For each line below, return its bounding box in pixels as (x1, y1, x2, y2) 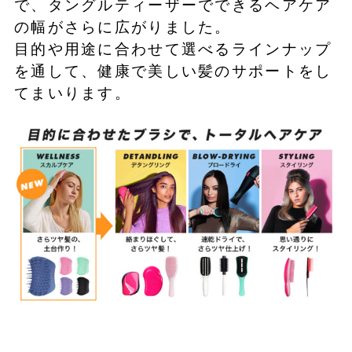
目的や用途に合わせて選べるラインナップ (13, 41, 332, 58)
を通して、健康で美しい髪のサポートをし (13, 63, 332, 80)
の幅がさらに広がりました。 (13, 19, 232, 36)
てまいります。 (13, 85, 131, 102)
